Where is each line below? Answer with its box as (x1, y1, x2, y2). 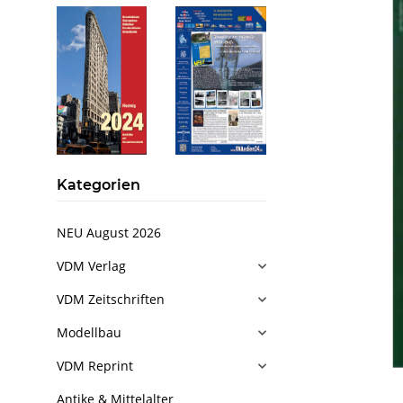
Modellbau (57, 324, 121, 341)
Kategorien (57, 176, 140, 193)
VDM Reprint (57, 357, 133, 374)
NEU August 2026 (57, 224, 161, 241)
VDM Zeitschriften (57, 291, 165, 308)
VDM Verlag (57, 257, 126, 274)
